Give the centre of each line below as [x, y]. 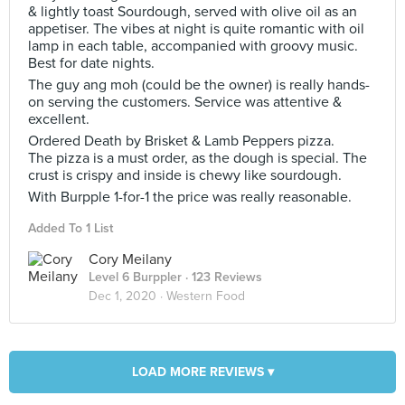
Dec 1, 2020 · [127, 296]
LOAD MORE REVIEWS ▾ [202, 372]
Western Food [206, 296]
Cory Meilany [130, 259]
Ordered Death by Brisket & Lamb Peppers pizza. [181, 141]
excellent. [59, 119]
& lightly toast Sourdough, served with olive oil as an [193, 12]
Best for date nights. [91, 63]
